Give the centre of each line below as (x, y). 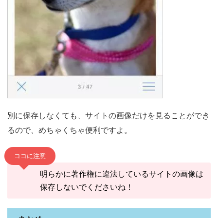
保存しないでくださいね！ (86, 187)
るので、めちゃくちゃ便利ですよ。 (70, 130)
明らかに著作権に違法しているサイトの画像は (121, 174)
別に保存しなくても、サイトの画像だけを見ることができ (109, 116)
